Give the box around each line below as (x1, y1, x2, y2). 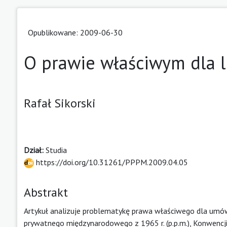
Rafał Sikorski (24, 95, 96, 111)
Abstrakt (24, 184, 68, 200)
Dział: (24, 144, 46, 155)
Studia (46, 144, 67, 155)
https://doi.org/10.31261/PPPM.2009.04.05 (34, 157, 188, 167)
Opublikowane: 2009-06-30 (28, 27, 123, 37)
